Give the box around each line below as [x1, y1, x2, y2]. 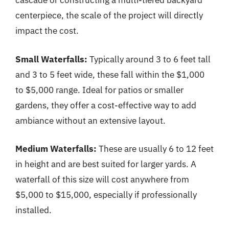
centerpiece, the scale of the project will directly [15, 10, 203, 21]
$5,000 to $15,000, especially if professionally [15, 189, 197, 200]
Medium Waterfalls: [15, 143, 97, 154]
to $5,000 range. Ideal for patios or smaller [15, 84, 184, 96]
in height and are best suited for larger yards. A [15, 158, 196, 170]
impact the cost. [15, 25, 79, 36]
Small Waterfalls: [15, 53, 87, 65]
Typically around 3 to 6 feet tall [87, 53, 211, 65]
